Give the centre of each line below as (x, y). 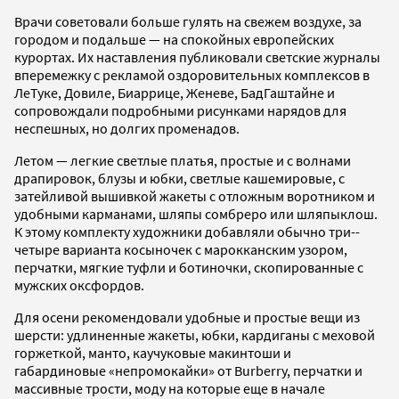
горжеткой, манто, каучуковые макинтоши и (153, 352)
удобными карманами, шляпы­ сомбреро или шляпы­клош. (196, 213)
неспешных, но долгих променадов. (127, 128)
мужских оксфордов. (79, 285)
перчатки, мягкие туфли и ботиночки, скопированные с (189, 267)
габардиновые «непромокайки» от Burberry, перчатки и (188, 370)
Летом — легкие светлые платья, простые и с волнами (183, 160)
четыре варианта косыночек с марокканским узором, (181, 249)
